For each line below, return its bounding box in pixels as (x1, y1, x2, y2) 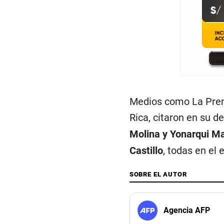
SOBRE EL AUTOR (129, 170, 187, 178)
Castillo (129, 144, 163, 157)
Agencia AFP (163, 205, 210, 215)
